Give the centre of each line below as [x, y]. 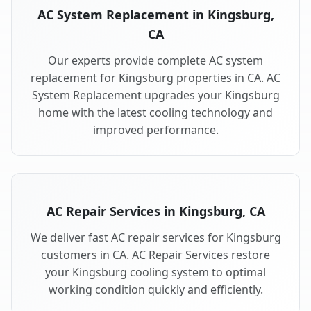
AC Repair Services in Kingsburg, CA [155, 211]
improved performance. [155, 130]
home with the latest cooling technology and [155, 113]
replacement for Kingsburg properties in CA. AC [155, 78]
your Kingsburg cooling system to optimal [155, 272]
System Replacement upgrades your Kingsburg [155, 95]
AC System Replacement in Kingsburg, [155, 15]
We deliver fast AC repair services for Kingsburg [155, 238]
